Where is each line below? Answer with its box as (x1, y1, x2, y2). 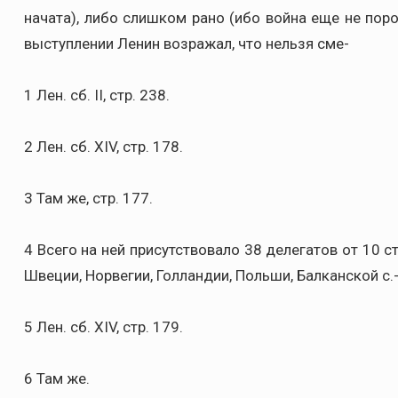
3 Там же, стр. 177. (24, 189, 153, 207)
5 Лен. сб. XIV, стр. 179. (24, 318, 183, 336)
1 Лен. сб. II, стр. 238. (24, 86, 170, 104)
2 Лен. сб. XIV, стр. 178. (24, 138, 183, 155)
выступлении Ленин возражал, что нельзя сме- (24, 35, 349, 52)
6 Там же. (24, 370, 90, 387)
